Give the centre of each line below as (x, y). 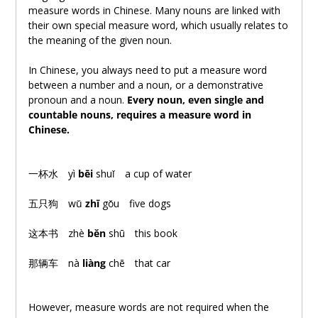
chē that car (138, 263)
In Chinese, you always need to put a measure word (147, 70)
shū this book (141, 234)
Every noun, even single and (195, 100)
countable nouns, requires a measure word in (139, 115)
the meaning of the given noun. (100, 40)
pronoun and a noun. (77, 100)
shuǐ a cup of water (142, 174)
